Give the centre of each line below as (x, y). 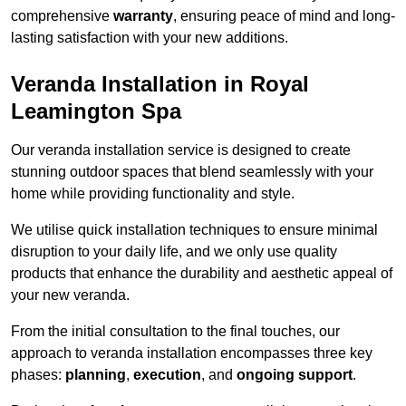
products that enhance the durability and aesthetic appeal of (202, 274)
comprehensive (62, 16)
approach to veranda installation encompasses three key (192, 353)
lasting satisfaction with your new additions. (150, 38)
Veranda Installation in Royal (160, 84)
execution (167, 375)
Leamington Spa (96, 111)
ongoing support (295, 375)
